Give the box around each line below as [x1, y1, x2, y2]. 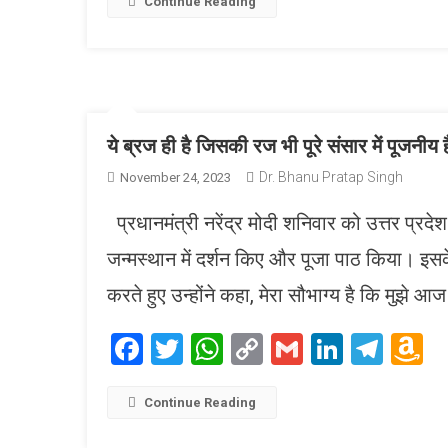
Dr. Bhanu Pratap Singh [259, 168, 403, 185]
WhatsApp [223, 329, 367, 368]
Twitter [183, 329, 281, 368]
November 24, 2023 [120, 169, 231, 185]
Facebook [143, 329, 276, 368]
